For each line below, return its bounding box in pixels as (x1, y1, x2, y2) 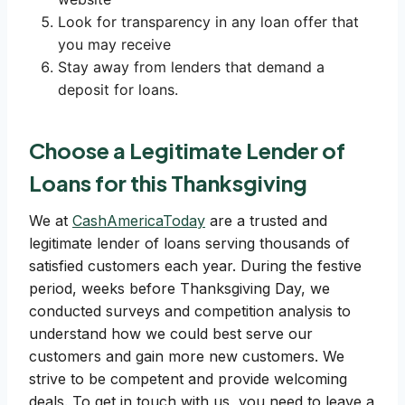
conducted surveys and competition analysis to (29, 302, 351, 321)
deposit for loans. (58, 80, 178, 99)
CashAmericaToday (72, 212, 205, 231)
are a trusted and (205, 212, 327, 231)
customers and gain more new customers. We (29, 347, 344, 366)
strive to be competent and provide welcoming (29, 370, 347, 389)
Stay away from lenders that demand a (58, 58, 325, 77)
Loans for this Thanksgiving (29, 169, 307, 197)
